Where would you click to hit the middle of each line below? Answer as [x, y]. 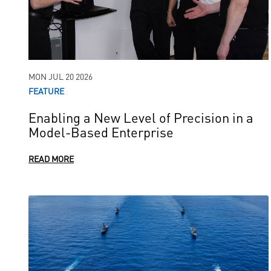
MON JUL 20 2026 [60, 76]
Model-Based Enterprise [101, 132]
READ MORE [51, 158]
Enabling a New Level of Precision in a [141, 117]
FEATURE [46, 91]
